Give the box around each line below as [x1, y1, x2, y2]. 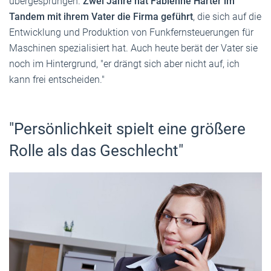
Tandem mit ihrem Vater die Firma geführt [9, 10, 193, 22]
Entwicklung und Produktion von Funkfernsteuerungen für [9, 26, 253, 38]
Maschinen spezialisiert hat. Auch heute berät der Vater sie [9, 42, 258, 54]
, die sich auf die [193, 10, 261, 22]
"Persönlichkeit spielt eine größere [9, 119, 246, 138]
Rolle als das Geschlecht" [9, 141, 183, 160]
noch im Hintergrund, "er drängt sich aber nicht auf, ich [9, 57, 240, 70]
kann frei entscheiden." [9, 73, 105, 85]
